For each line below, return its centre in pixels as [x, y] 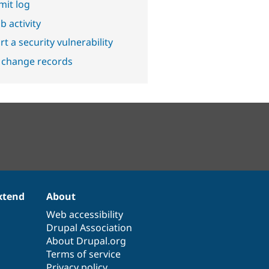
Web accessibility [85, 215]
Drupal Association [89, 228]
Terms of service [84, 254]
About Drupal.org [86, 241]
